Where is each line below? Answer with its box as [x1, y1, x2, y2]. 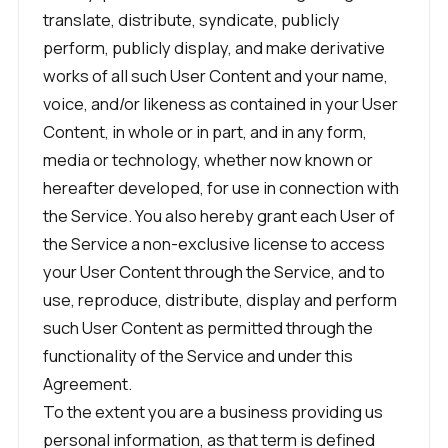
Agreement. [43, 372, 132, 395]
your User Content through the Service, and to [43, 260, 385, 283]
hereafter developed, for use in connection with [43, 176, 399, 199]
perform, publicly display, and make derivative [43, 36, 385, 59]
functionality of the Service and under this [43, 344, 353, 367]
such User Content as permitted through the [43, 316, 373, 339]
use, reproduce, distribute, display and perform [43, 288, 397, 311]
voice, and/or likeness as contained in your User [43, 92, 398, 115]
